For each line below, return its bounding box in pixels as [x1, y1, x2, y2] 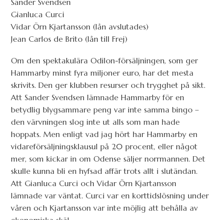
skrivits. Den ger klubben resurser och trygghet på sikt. [11, 80, 206, 90]
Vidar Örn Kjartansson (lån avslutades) [11, 21, 149, 31]
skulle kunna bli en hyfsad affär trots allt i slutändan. [11, 166, 198, 176]
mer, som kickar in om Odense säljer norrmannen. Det [11, 154, 206, 164]
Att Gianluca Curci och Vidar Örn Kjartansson [11, 178, 177, 189]
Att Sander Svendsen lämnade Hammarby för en [11, 92, 185, 103]
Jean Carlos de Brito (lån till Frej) [11, 33, 128, 44]
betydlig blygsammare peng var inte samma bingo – [11, 105, 199, 115]
